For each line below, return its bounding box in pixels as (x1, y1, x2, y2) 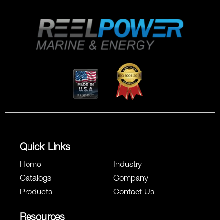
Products (20, 188, 52, 197)
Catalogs (20, 174, 51, 183)
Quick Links (20, 143, 71, 153)
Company (113, 174, 148, 183)
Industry (113, 161, 142, 169)
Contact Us (113, 188, 154, 197)
